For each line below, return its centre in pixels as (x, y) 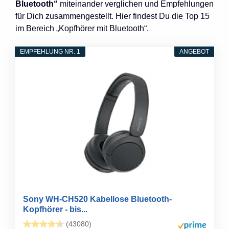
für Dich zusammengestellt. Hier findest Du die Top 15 (112, 16)
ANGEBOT (194, 51)
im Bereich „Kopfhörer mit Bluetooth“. (82, 28)
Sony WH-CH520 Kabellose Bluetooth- (98, 199)
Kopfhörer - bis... (55, 209)
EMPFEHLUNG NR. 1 (50, 51)
